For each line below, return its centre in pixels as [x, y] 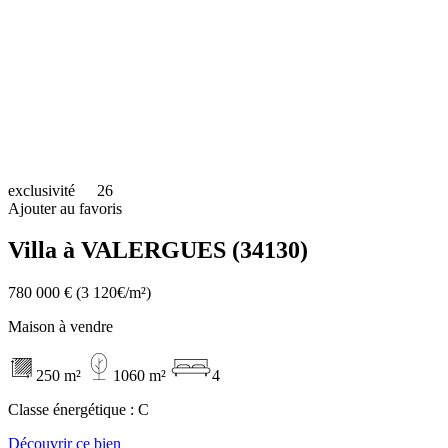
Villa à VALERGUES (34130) [158, 250]
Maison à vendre [60, 327]
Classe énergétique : [73, 410]
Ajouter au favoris [65, 208]
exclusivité [41, 190]
